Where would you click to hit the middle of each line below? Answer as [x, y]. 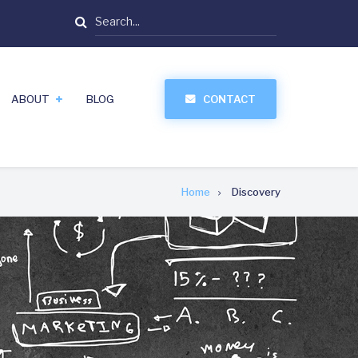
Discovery [256, 192]
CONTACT [229, 99]
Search [114, 17]
